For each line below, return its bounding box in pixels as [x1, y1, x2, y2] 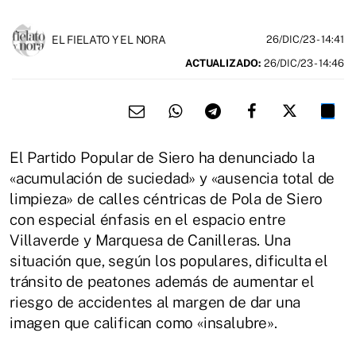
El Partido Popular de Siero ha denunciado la [10, 148, 315, 166]
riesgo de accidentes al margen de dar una [10, 292, 301, 311]
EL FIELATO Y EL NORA [52, 33, 166, 46]
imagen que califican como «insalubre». [10, 313, 277, 331]
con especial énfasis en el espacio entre [10, 210, 286, 228]
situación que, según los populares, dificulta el [10, 251, 328, 269]
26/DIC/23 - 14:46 [261, 56, 344, 69]
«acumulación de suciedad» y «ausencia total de [10, 168, 335, 187]
